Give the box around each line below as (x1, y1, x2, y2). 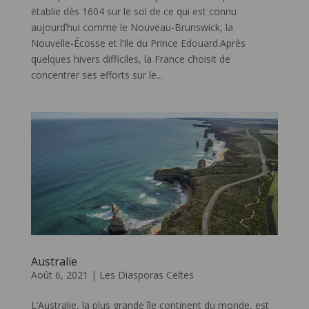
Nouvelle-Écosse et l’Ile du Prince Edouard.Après (30, 37, 246, 50)
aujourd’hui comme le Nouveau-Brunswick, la (30, 21, 233, 34)
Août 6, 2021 (30, 268, 88, 282)
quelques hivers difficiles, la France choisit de (30, 52, 230, 66)
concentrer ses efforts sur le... (30, 68, 163, 82)
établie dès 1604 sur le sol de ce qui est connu (30, 5, 237, 19)
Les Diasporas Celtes (99, 268, 194, 282)
